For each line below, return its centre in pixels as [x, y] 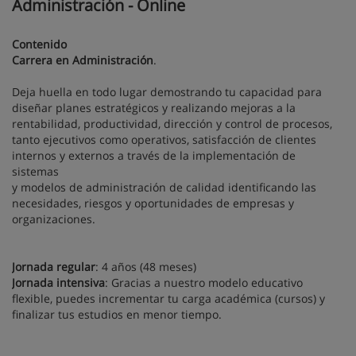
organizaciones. [54, 219]
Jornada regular [54, 267]
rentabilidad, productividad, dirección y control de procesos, [172, 124]
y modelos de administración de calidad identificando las [164, 188]
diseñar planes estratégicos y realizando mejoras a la [154, 108]
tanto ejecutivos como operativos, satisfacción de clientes [164, 140]
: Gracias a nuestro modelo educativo [204, 283]
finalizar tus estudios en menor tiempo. [117, 315]
